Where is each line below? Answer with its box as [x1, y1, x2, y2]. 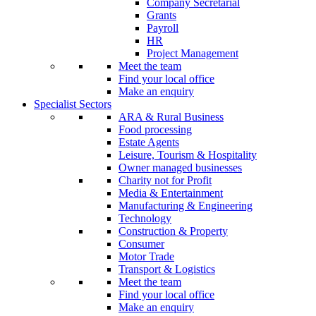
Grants [147, 9, 176, 21]
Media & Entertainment [119, 187, 223, 199]
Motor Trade [119, 250, 174, 262]
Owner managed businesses [119, 162, 242, 174]
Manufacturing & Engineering [119, 200, 253, 212]
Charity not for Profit [119, 174, 212, 186]
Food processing [119, 123, 192, 135]
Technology [119, 212, 171, 224]
